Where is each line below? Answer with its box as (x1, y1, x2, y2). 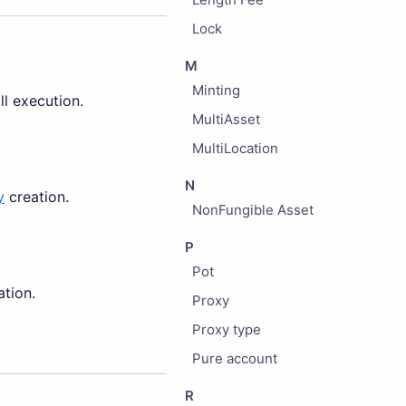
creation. (5, 187, 69, 206)
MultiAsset (191, 111, 260, 128)
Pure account (191, 350, 277, 367)
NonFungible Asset (191, 201, 314, 218)
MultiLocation (191, 140, 278, 157)
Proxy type (191, 321, 261, 338)
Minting (191, 82, 240, 99)
